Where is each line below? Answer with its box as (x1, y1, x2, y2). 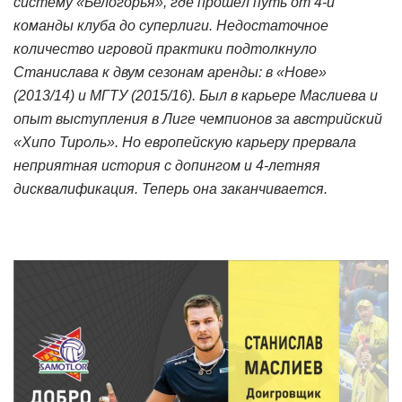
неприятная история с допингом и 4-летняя (13, 157, 320, 173)
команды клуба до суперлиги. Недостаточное (13, 17, 328, 33)
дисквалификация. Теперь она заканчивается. (13, 180, 328, 197)
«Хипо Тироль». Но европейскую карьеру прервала (13, 134, 356, 150)
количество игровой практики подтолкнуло (13, 40, 317, 57)
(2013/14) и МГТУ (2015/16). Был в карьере (13, 87, 300, 103)
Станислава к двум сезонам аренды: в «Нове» (13, 64, 327, 80)
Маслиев (300, 87, 358, 103)
